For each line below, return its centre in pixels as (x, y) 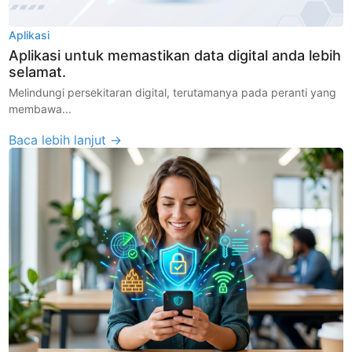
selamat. (38, 71)
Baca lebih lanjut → (66, 139)
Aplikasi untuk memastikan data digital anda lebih (175, 55)
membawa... (40, 108)
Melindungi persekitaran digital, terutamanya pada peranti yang (173, 92)
